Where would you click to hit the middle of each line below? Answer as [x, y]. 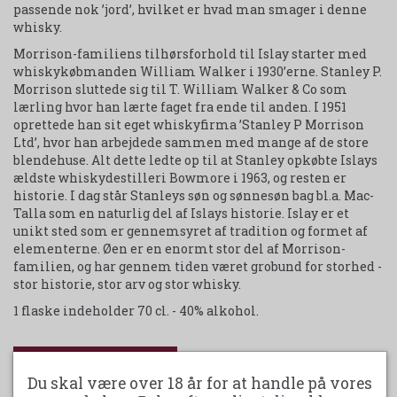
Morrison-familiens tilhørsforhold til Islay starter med [190, 53]
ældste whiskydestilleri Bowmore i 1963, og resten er [180, 177]
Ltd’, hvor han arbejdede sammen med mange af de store [191, 142]
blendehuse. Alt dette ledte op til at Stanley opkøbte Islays [195, 160]
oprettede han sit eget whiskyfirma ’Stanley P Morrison [189, 124]
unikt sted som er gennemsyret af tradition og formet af [191, 230]
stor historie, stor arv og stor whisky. [127, 284]
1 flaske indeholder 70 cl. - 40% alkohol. [136, 310]
